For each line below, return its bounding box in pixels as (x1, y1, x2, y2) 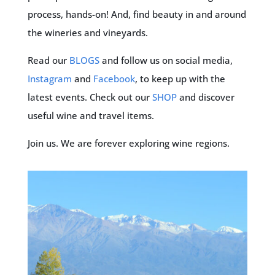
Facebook (93, 72, 135, 85)
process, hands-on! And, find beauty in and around (27, 8, 246, 20)
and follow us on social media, (99, 54, 233, 66)
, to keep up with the (134, 72, 225, 85)
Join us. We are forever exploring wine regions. (27, 137, 230, 149)
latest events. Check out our (27, 91, 152, 103)
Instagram (27, 72, 72, 85)
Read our (27, 54, 69, 66)
